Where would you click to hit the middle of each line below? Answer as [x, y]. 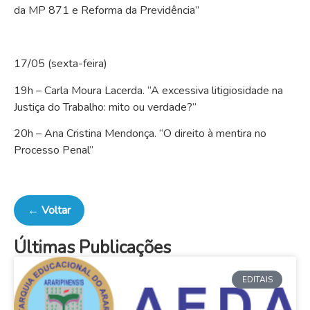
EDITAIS [257, 279]
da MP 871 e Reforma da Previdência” [107, 11]
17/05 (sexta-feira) [61, 64]
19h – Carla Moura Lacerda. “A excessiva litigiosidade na [148, 90]
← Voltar [49, 210]
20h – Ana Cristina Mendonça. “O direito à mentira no [140, 133]
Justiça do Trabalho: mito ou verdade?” [105, 107]
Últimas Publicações [92, 247]
